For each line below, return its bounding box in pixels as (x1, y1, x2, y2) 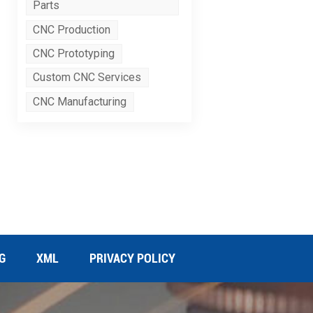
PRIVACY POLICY (89, 250, 176, 265)
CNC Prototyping (33, 46, 115, 60)
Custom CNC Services (33, 71, 142, 85)
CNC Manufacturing (33, 94, 127, 108)
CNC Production (33, 22, 111, 36)
